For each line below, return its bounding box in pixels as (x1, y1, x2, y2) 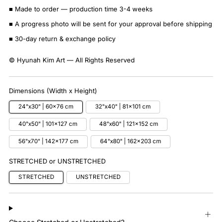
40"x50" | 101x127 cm (18, 120, 77, 128)
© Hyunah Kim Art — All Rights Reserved (9, 56, 135, 64)
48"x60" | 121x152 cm (99, 120, 158, 128)
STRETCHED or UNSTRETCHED (9, 157, 106, 166)
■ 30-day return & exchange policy (9, 35, 115, 43)
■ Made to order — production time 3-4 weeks (9, 5, 153, 13)
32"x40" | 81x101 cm (95, 103, 151, 111)
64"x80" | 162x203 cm (100, 138, 161, 145)
